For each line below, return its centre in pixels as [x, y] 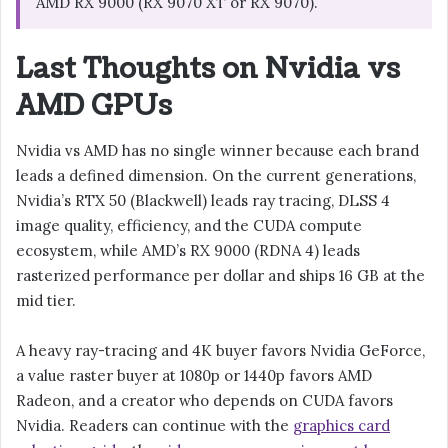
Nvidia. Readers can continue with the [154, 426]
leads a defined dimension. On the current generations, [216, 176]
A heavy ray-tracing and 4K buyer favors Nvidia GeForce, [220, 351]
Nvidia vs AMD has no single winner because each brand [217, 151]
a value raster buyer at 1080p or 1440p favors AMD [194, 376]
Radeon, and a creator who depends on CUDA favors [204, 401]
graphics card [341, 426]
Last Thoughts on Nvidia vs [208, 68]
